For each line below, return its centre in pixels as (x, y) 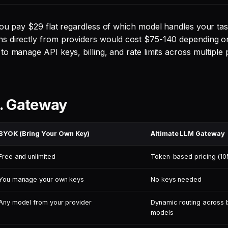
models (162, 212)
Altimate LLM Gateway (188, 134)
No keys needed (176, 179)
